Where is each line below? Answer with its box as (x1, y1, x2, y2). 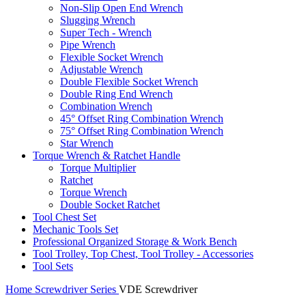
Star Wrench (60, 137, 113, 150)
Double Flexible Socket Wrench (60, 76, 198, 88)
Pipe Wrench (60, 39, 115, 51)
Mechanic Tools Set (33, 223, 118, 236)
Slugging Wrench (60, 14, 135, 27)
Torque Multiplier (60, 162, 136, 174)
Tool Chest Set (33, 211, 96, 223)
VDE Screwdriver (119, 283, 197, 296)
